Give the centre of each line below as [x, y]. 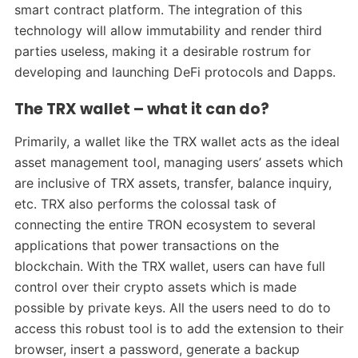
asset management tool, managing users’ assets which [178, 162]
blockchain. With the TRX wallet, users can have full [169, 266]
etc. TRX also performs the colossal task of [145, 203]
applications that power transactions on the [146, 245]
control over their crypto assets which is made [155, 286]
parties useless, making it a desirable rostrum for [162, 52]
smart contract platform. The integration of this [158, 10]
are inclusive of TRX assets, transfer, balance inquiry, [173, 183]
